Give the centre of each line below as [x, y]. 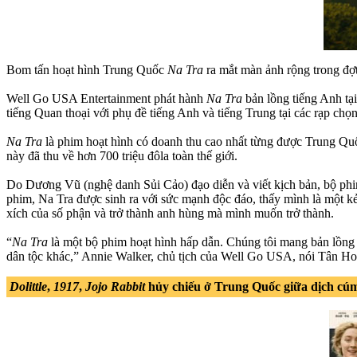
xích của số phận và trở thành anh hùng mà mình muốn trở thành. [170, 213]
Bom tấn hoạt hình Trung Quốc [87, 69]
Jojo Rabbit [115, 286]
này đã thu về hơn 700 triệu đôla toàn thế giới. [122, 155]
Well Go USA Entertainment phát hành [106, 98]
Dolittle [28, 286]
